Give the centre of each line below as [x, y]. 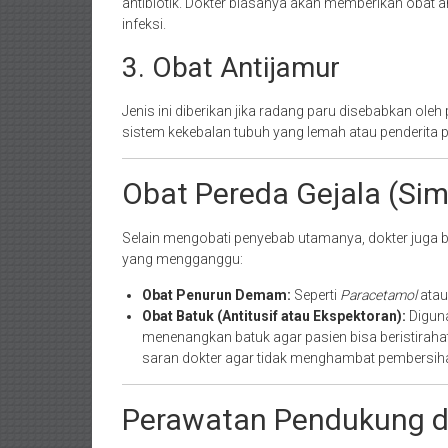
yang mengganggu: [182, 259]
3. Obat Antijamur [231, 67]
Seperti [315, 295]
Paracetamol [378, 295]
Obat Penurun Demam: [216, 295]
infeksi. [144, 24]
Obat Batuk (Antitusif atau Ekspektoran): [274, 316]
